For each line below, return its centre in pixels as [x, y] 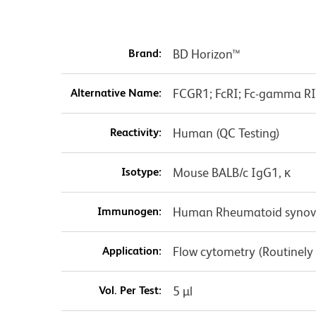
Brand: [145, 54]
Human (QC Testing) [226, 133]
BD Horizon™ [206, 54]
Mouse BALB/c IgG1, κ [231, 173]
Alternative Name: [116, 93]
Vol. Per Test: [130, 291]
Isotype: [141, 172]
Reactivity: [135, 133]
